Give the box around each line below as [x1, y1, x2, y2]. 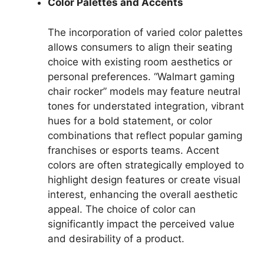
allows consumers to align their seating [48, 41, 232, 53]
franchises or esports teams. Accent [48, 144, 219, 156]
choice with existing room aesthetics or [48, 55, 232, 68]
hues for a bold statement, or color [48, 114, 212, 127]
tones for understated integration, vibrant [48, 100, 244, 112]
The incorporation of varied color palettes [48, 26, 243, 38]
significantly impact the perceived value [48, 217, 235, 230]
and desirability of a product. [48, 232, 184, 245]
